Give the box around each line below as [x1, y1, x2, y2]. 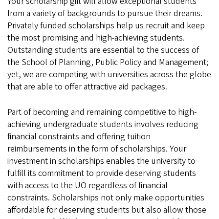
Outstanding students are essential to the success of [7, 44, 199, 56]
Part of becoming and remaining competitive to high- [7, 106, 197, 118]
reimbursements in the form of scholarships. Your [7, 143, 186, 155]
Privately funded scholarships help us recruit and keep [7, 20, 205, 32]
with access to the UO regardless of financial [7, 179, 168, 192]
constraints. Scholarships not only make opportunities [7, 192, 204, 204]
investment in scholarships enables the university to [7, 155, 196, 167]
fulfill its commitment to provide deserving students [7, 167, 196, 179]
